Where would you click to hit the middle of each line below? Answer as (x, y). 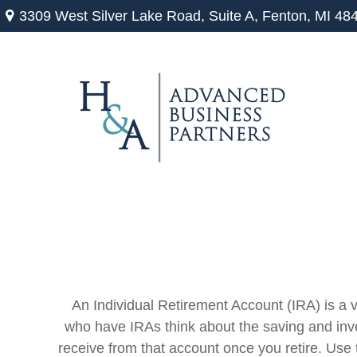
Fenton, (286, 16)
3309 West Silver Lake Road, (114, 16)
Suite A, (233, 16)
